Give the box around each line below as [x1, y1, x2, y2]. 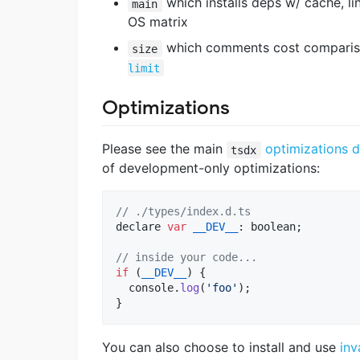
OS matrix [128, 14, 188, 31]
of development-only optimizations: [102, 160, 320, 177]
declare [116, 220, 161, 234]
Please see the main [102, 141, 227, 157]
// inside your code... [116, 251, 257, 264]
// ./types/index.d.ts [116, 205, 251, 219]
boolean [251, 220, 296, 234]
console [129, 281, 174, 295]
